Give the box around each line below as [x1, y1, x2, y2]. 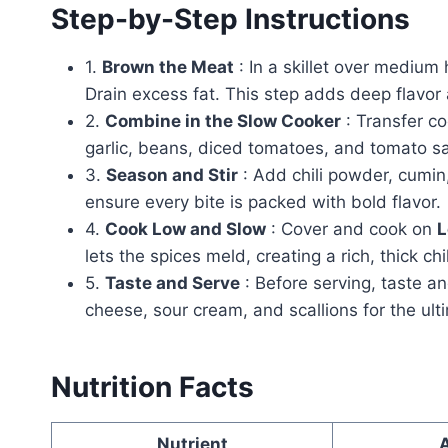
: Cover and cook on [266, 218, 437, 239]
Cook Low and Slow [105, 218, 266, 239]
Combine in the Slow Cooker [105, 110, 341, 131]
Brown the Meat [102, 56, 234, 77]
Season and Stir [106, 164, 238, 185]
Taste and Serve [105, 272, 240, 293]
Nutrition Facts [51, 369, 254, 404]
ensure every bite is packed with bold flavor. [85, 191, 441, 212]
